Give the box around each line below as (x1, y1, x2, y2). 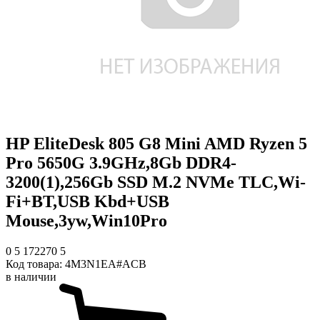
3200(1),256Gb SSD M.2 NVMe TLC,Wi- (6, 172, 306, 191)
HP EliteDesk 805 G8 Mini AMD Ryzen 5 (6, 134, 307, 153)
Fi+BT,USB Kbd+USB (6, 191, 169, 211)
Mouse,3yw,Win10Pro (6, 211, 167, 230)
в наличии (6, 270, 56, 283)
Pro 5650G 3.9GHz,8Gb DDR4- (6, 153, 236, 172)
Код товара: (6, 257, 65, 270)
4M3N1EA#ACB (65, 257, 146, 270)
